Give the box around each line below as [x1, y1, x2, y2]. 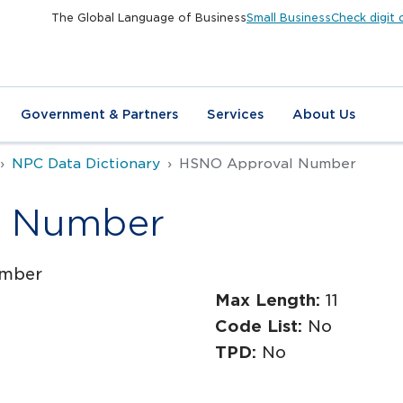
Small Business [246, 11, 331, 24]
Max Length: [215, 291, 326, 309]
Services [207, 107, 264, 121]
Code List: [215, 317, 308, 336]
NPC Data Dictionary [12, 155, 160, 172]
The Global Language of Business [51, 11, 246, 24]
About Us [292, 107, 355, 121]
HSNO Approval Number [179, 156, 356, 172]
